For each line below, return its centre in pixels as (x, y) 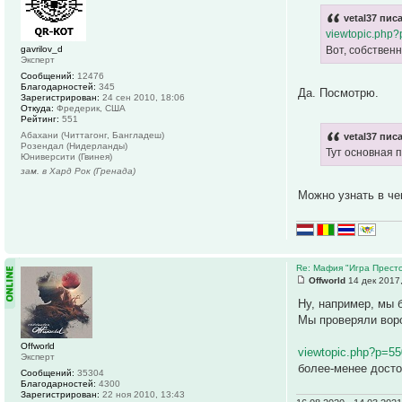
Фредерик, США (90, 108)
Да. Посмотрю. (339, 92)
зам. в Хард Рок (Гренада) (78, 170)
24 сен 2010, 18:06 (142, 97)
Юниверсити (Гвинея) (66, 156)
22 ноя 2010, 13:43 (142, 395)
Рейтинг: (40, 118)
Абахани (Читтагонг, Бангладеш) (92, 135)
